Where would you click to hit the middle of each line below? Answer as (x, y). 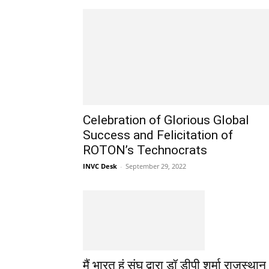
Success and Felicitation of (158, 135)
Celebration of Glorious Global (166, 120)
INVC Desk (100, 166)
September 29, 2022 (156, 166)
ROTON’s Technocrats (145, 150)
